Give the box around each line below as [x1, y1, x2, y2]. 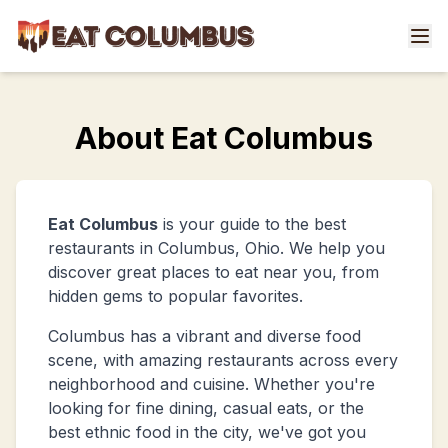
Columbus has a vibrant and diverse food [48, 326, 361, 346]
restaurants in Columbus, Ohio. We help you [48, 238, 385, 258]
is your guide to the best [158, 214, 346, 234]
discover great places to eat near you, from [48, 262, 379, 282]
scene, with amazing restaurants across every [48, 350, 398, 370]
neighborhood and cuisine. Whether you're [48, 374, 375, 394]
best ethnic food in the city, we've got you [48, 422, 366, 442]
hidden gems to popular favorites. [48, 286, 303, 306]
